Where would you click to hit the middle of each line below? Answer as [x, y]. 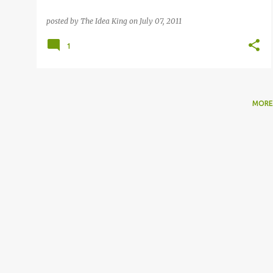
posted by [63, 21]
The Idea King [104, 21]
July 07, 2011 [161, 21]
